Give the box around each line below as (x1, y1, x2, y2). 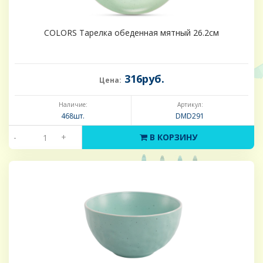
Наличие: (58, 100, 87, 109)
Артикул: (177, 100, 203, 109)
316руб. (121, 72, 164, 86)
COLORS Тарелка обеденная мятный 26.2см (44, 27, 219, 39)
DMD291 (176, 111, 204, 122)
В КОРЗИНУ (147, 131, 197, 143)
